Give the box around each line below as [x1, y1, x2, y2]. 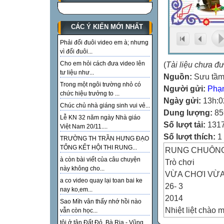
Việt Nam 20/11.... [60, 123, 107, 130]
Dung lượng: [163, 108, 214, 117]
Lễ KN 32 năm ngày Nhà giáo [60, 114, 140, 121]
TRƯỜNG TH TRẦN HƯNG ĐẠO [60, 135, 149, 142]
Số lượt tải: [163, 120, 207, 129]
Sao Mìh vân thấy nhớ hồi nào [60, 198, 141, 205]
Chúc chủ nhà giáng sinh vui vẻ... [60, 102, 150, 109]
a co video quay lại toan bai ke [60, 177, 142, 184]
